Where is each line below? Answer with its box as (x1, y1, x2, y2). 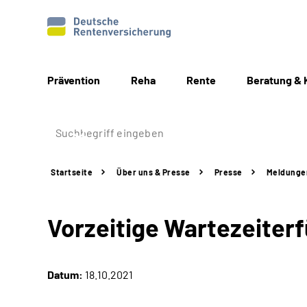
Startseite (51, 167, 93, 177)
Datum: (47, 268, 83, 281)
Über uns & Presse (116, 167, 191, 177)
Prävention (47, 73, 100, 86)
